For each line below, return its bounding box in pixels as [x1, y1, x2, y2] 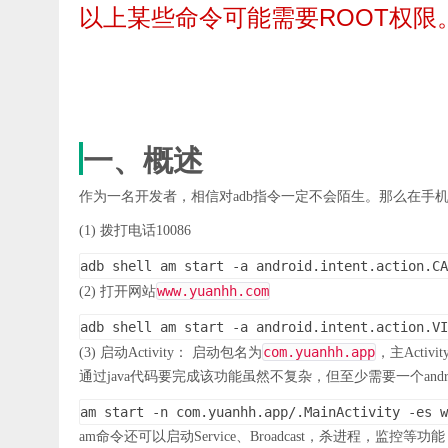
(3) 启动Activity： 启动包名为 [79, 345, 262, 360]
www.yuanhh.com [157, 283, 269, 299]
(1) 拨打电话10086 [79, 223, 191, 238]
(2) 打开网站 [79, 284, 156, 299]
